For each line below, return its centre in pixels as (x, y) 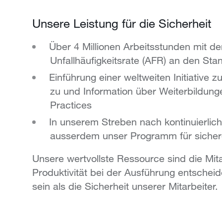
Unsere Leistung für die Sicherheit (122, 23)
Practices (72, 105)
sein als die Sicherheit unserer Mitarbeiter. (125, 186)
